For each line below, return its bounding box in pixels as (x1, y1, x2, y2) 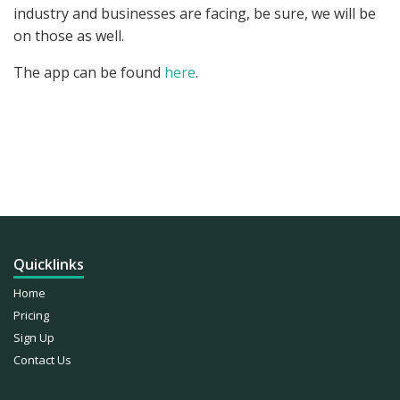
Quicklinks (13, 254, 84, 274)
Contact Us (13, 352, 71, 368)
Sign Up (13, 329, 54, 346)
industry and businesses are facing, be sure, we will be (13, 4, 376, 23)
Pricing (13, 307, 49, 323)
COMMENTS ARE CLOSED (131, 127, 285, 144)
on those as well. (13, 26, 128, 46)
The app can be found (13, 62, 164, 82)
